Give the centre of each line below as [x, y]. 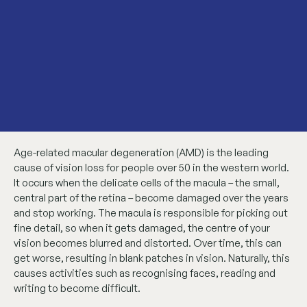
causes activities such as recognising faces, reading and [145, 273]
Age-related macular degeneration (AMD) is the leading [141, 152]
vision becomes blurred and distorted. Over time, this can [148, 243]
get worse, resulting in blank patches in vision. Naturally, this [152, 258]
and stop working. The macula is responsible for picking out [151, 212]
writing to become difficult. [77, 288]
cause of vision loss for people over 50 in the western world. [151, 167]
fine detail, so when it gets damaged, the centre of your [142, 228]
